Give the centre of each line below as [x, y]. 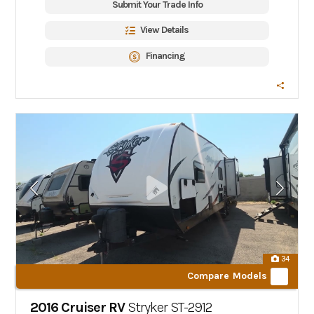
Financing [165, 56]
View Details [164, 30]
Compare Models [227, 275]
